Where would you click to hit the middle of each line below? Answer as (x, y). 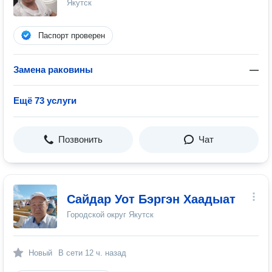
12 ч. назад (106, 253)
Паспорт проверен (72, 36)
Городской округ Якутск (110, 215)
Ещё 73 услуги (45, 100)
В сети (72, 253)
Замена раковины (53, 70)
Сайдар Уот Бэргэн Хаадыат (151, 199)
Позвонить (80, 139)
